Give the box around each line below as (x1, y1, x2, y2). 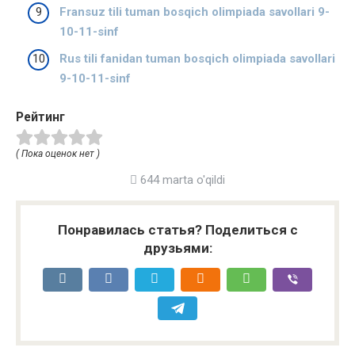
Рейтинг (16, 109, 65, 124)
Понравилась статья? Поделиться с (57, 222, 298, 239)
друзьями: (143, 240, 212, 257)
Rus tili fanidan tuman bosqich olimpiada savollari (59, 51, 335, 66)
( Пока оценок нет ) (16, 148, 100, 160)
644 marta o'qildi (137, 173, 225, 188)
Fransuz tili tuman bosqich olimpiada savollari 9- (59, 5, 330, 20)
